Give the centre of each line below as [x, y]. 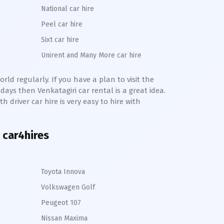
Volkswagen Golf [68, 187]
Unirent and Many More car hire [91, 55]
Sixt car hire [60, 40]
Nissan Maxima [64, 218]
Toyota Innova [63, 172]
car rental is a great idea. [121, 90]
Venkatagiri [57, 90]
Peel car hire [62, 24]
